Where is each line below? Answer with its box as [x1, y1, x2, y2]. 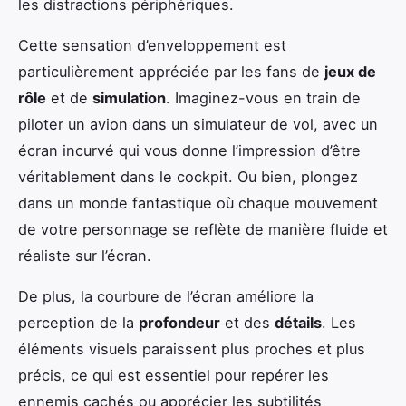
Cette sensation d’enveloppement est [18, 36, 286, 55]
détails [275, 314, 322, 333]
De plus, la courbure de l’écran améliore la [18, 287, 314, 306]
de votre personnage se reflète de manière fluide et [18, 220, 388, 239]
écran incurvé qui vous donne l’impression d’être [18, 141, 361, 160]
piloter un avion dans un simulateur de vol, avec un [18, 115, 378, 134]
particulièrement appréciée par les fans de [18, 63, 324, 82]
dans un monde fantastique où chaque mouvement [18, 194, 378, 213]
